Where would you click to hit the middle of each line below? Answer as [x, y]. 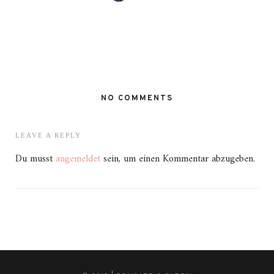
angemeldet [78, 159]
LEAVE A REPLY [48, 135]
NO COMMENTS [137, 98]
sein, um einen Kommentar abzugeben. [178, 159]
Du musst [35, 159]
